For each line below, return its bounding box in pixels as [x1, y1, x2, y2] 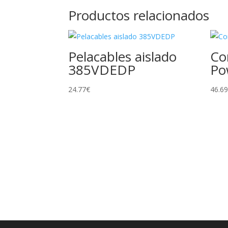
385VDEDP [68, 61, 136, 79]
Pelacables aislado [68, 47, 177, 66]
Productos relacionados [68, 6, 210, 25]
